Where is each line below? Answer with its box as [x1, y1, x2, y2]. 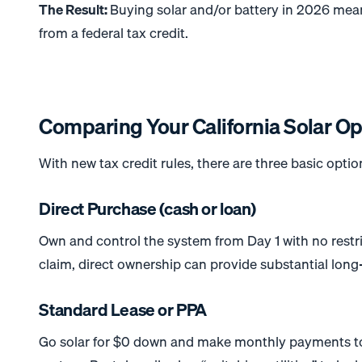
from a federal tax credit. [39, 21, 189, 44]
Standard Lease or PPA [39, 297, 207, 324]
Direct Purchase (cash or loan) [39, 196, 257, 223]
